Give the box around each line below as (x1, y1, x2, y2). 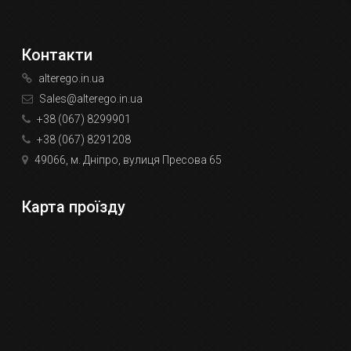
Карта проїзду (22, 197, 126, 217)
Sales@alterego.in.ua (39, 92, 143, 106)
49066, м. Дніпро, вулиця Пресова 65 (32, 154, 223, 167)
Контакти (22, 45, 93, 65)
